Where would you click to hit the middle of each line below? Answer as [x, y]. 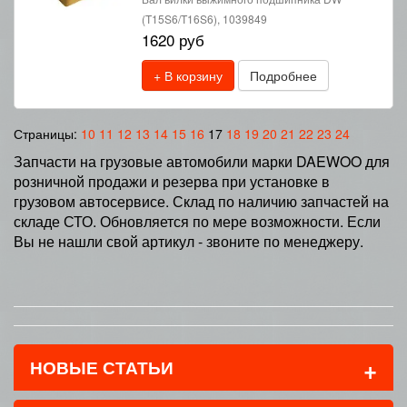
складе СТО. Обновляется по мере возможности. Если [197, 221]
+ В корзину [188, 75]
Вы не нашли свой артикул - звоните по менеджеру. [189, 241]
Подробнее [283, 75]
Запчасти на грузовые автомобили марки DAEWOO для [202, 161]
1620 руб [173, 40]
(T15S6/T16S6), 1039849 [204, 19]
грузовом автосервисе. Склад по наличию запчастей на [201, 201]
